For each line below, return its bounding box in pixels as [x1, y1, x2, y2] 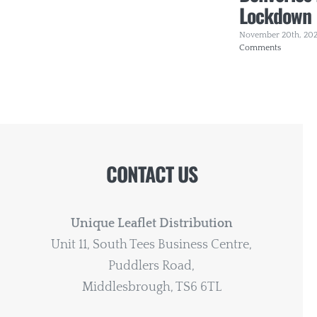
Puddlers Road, [108, 258, 195, 273]
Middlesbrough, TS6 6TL [81, 279, 221, 294]
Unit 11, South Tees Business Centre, [51, 237, 252, 252]
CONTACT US [105, 158, 197, 188]
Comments [238, 42, 281, 52]
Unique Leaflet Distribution [70, 216, 233, 231]
